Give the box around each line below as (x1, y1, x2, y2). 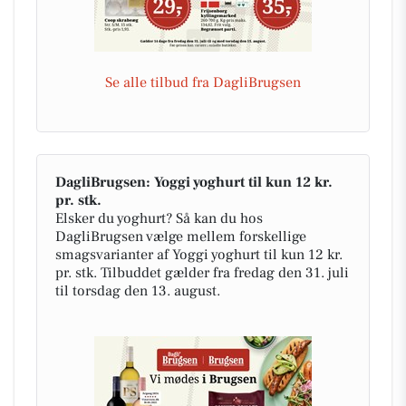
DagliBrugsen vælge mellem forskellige (55, 227, 306, 246)
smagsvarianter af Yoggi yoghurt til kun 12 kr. (55, 245, 343, 264)
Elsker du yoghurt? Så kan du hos (55, 208, 263, 227)
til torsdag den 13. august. (55, 281, 220, 300)
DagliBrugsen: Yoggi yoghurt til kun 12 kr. (55, 172, 333, 191)
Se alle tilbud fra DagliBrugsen (105, 72, 301, 92)
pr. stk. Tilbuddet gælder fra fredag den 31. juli (55, 263, 349, 282)
